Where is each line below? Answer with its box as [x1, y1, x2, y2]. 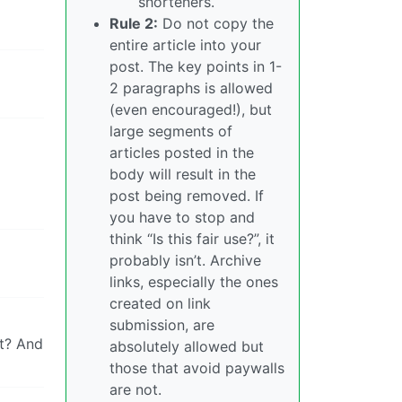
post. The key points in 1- [109, 57, 282, 75]
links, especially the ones [109, 272, 278, 291]
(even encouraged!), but [109, 100, 272, 118]
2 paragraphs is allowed [109, 78, 273, 97]
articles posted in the [109, 143, 254, 162]
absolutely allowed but [109, 336, 264, 355]
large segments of [109, 121, 232, 140]
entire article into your [109, 35, 261, 54]
